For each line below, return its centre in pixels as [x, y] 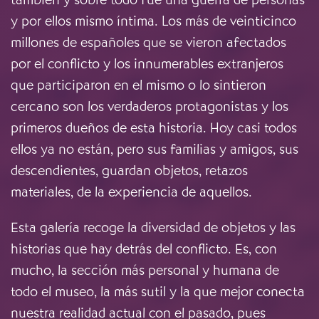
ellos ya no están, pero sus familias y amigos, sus [155, 150]
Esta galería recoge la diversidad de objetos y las [153, 228]
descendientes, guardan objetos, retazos [129, 171]
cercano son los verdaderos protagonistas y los [150, 107]
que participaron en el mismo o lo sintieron [138, 85]
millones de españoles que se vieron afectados [148, 43]
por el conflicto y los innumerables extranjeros [147, 64]
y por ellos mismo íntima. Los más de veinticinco [153, 21]
